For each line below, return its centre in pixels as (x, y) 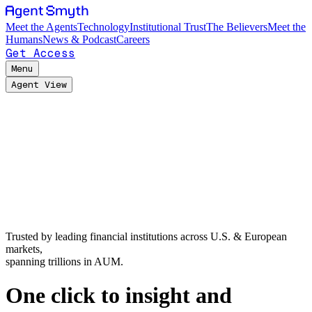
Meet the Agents (41, 27)
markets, (24, 249)
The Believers (237, 27)
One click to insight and (119, 296)
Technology (103, 27)
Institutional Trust (168, 27)
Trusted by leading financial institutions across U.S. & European (146, 236)
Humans (24, 39)
